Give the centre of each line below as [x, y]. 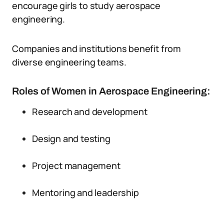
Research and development [90, 111]
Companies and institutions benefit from [96, 48]
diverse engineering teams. [69, 62]
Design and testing [71, 138]
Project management [76, 165]
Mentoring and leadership [85, 192]
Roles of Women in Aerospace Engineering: [111, 91]
